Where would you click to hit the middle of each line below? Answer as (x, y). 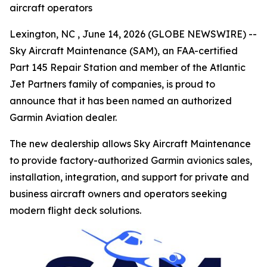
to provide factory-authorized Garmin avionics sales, (131, 160)
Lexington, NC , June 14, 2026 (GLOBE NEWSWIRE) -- (133, 34)
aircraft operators (51, 8)
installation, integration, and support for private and (129, 177)
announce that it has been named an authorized (121, 101)
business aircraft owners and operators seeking (118, 194)
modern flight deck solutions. (75, 210)
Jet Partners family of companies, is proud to (112, 84)
